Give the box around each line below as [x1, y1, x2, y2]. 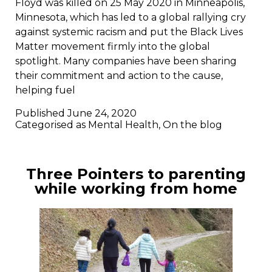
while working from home [35, 179, 237, 197]
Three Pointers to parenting [26, 165, 246, 183]
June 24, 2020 [67, 107, 137, 119]
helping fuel [15, 84, 75, 96]
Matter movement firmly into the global [15, 40, 210, 52]
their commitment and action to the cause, [15, 69, 223, 81]
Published [15, 107, 67, 119]
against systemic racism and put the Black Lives [15, 25, 243, 38]
